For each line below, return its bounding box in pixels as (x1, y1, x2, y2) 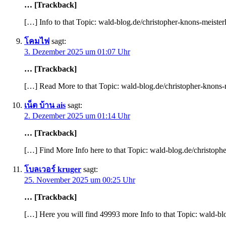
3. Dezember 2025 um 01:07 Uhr (24, 47, 130, 56)
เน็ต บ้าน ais (24, 101, 66, 110)
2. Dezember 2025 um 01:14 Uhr (24, 111, 130, 121)
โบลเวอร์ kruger (24, 165, 81, 174)
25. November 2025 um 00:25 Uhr (24, 176, 135, 185)
